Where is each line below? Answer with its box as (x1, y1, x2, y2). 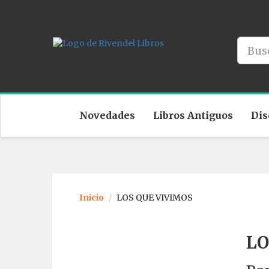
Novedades (79, 109, 135, 122)
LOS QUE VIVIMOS (116, 192, 193, 204)
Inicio (79, 192, 104, 204)
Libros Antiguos (153, 109, 233, 122)
